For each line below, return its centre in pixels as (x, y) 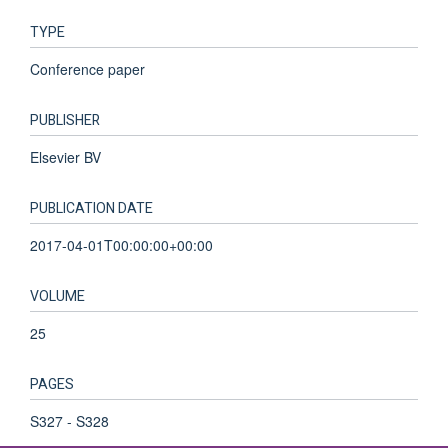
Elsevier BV (65, 156)
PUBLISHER (65, 120)
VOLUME (57, 296)
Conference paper (87, 68)
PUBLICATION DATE (91, 208)
